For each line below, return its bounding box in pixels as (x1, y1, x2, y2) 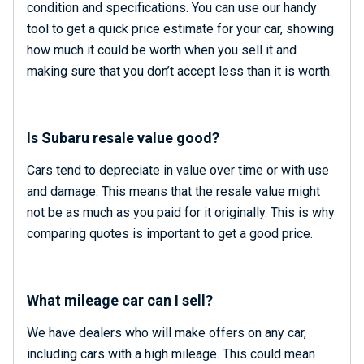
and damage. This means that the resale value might (27, 184, 320, 199)
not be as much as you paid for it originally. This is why (27, 205, 335, 220)
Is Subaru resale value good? (27, 129, 219, 146)
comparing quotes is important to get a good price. (27, 226, 313, 241)
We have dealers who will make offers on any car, (27, 325, 306, 340)
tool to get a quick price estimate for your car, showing (27, 21, 334, 37)
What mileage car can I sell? (27, 292, 213, 309)
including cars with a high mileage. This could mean (27, 346, 315, 362)
